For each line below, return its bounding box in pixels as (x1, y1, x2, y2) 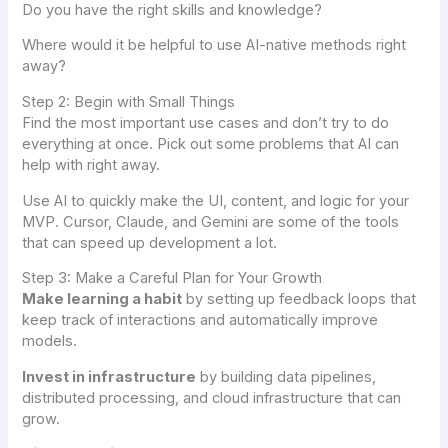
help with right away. (22, 156, 161, 175)
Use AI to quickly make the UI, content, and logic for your (22, 191, 410, 210)
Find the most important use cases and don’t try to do (22, 114, 390, 133)
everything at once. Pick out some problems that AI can (22, 135, 400, 154)
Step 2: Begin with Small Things (22, 93, 236, 112)
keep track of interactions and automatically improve (22, 311, 379, 330)
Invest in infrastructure (22, 367, 197, 386)
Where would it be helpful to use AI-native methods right (22, 36, 407, 55)
